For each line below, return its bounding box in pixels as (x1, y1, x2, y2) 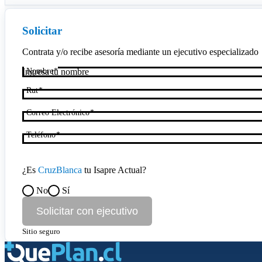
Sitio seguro (22, 227, 60, 236)
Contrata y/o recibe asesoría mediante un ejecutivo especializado (22, 47, 258, 57)
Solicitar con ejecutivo (36, 205, 138, 217)
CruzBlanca (37, 165, 82, 175)
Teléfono (26, 130, 56, 140)
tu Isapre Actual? (81, 165, 146, 175)
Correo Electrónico (26, 108, 89, 118)
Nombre (26, 67, 53, 76)
